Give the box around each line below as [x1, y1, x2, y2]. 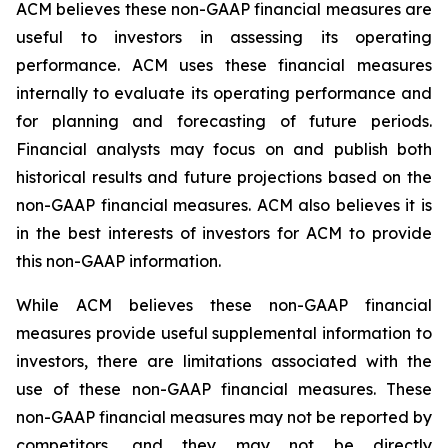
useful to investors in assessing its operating [16, 27, 432, 47]
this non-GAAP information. [16, 251, 221, 271]
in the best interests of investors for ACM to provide [16, 223, 432, 243]
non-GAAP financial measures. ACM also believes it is [16, 195, 432, 215]
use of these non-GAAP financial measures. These [16, 379, 432, 399]
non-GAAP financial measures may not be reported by [16, 407, 432, 427]
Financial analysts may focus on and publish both [16, 139, 432, 159]
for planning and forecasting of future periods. [16, 111, 432, 131]
